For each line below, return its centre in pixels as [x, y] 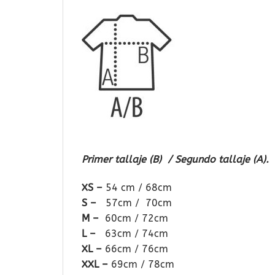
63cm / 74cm [132, 233]
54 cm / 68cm [139, 187]
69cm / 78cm [141, 264]
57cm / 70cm [139, 203]
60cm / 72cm [134, 218]
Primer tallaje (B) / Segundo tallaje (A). [175, 159]
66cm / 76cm [137, 249]
